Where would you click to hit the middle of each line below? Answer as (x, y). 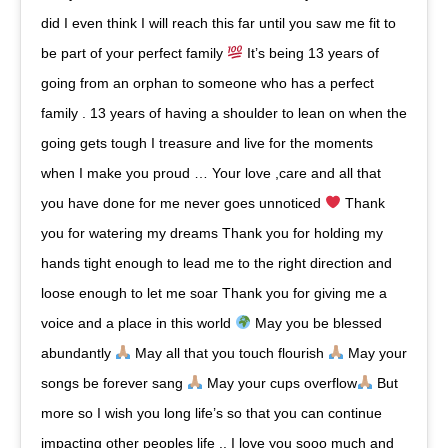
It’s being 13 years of (310, 52)
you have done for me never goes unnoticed (183, 202)
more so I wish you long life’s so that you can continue (211, 412)
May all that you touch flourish (229, 352)
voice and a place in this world (138, 322)
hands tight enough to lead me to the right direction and (216, 262)
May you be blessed (316, 322)
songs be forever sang (114, 382)
